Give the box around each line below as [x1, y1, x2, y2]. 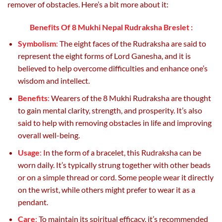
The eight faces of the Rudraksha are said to [58, 39, 206, 49]
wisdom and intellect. [18, 76, 90, 86]
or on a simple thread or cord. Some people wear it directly [18, 172, 214, 182]
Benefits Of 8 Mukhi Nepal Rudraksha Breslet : [29, 22, 193, 32]
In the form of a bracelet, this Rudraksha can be [42, 147, 201, 157]
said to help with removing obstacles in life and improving [18, 117, 212, 127]
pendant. [18, 197, 48, 207]
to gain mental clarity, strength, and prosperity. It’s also [18, 105, 202, 115]
